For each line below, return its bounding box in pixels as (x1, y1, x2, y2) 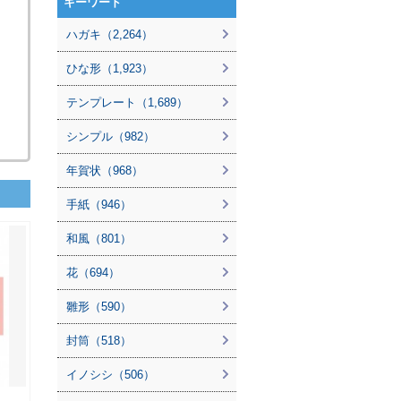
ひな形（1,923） (66, 62, 153, 75)
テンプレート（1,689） (66, 96, 188, 109)
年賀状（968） (66, 164, 143, 177)
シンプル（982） (66, 130, 155, 143)
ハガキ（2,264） (66, 28, 153, 41)
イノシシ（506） (66, 368, 155, 381)
